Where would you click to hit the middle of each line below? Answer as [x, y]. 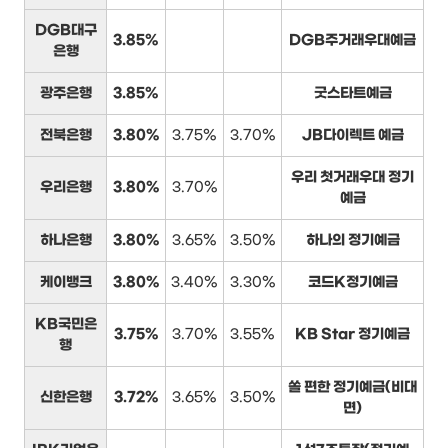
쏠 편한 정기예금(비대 [352, 387]
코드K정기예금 [352, 282]
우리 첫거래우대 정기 [352, 177]
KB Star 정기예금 [352, 334]
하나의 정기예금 [352, 240]
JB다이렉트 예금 [352, 135]
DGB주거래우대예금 [352, 40]
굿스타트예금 [352, 93]
